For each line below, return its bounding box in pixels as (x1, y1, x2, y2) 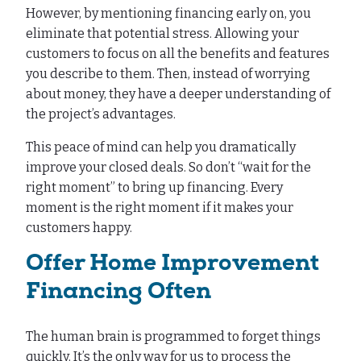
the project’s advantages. (26, 106, 178, 122)
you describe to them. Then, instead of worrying (26, 66, 310, 82)
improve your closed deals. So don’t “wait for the (26, 160, 311, 176)
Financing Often (26, 281, 211, 305)
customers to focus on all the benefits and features (26, 46, 330, 62)
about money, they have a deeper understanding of (26, 86, 330, 102)
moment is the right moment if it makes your (26, 200, 293, 216)
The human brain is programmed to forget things (26, 329, 321, 345)
